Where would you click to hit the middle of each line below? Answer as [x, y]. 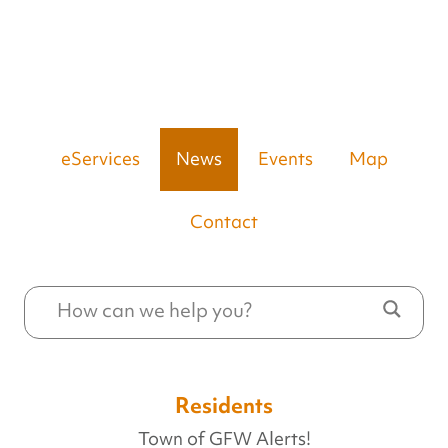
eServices [100, 158]
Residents [224, 405]
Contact [224, 221]
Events [285, 158]
